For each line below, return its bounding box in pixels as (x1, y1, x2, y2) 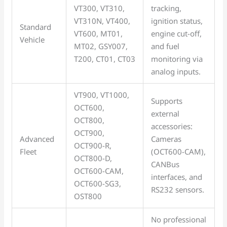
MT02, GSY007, (74, 41, 128, 51)
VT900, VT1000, (74, 89, 130, 100)
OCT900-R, (74, 140, 112, 150)
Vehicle (20, 34, 45, 45)
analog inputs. (151, 66, 201, 77)
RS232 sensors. (151, 184, 205, 195)
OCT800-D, (74, 153, 112, 163)
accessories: (151, 121, 193, 131)
